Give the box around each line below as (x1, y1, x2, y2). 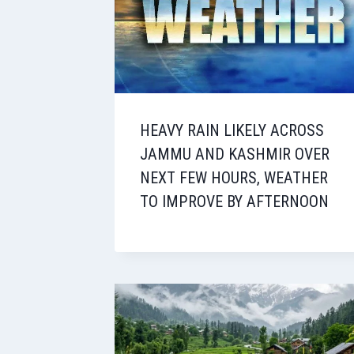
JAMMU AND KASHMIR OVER (140, 145, 330, 164)
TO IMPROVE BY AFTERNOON (140, 192, 329, 212)
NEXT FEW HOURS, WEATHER (140, 168, 328, 188)
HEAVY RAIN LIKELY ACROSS (140, 121, 324, 141)
